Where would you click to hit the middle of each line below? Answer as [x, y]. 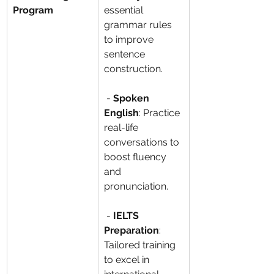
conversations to [143, 142]
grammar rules [139, 25]
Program [33, 10]
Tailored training [141, 245]
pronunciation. [136, 186]
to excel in [128, 260]
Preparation [131, 230]
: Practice [161, 113]
